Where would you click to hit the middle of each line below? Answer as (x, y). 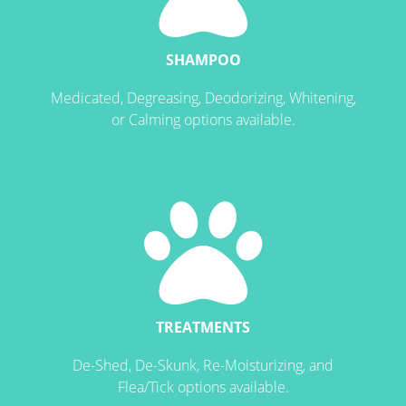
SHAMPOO (203, 60)
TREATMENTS (203, 327)
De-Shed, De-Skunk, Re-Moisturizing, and (203, 365)
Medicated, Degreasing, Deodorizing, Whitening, (203, 98)
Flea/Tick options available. (203, 387)
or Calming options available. (203, 120)
